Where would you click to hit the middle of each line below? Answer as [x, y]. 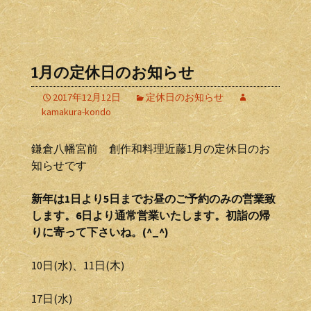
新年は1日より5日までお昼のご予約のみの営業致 [153, 199]
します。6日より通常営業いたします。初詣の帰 [151, 215]
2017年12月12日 [87, 97]
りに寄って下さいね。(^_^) [100, 232]
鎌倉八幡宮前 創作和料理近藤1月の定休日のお [151, 149]
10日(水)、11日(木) [78, 265]
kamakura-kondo [76, 112]
